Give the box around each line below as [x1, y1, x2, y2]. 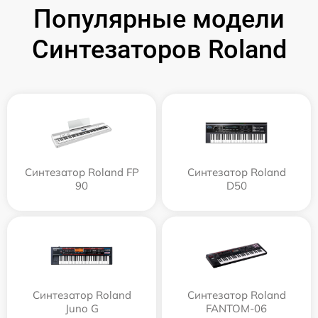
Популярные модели [33, 4, 285, 34]
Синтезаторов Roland [31, 34, 287, 65]
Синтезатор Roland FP [24, 165, 139, 179]
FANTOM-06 [206, 301, 267, 315]
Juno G [65, 301, 99, 315]
